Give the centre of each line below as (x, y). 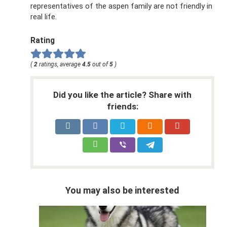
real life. (44, 17)
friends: (122, 106)
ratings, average (60, 64)
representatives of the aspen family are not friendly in (121, 6)
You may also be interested (122, 190)
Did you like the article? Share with (122, 94)
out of (100, 64)
